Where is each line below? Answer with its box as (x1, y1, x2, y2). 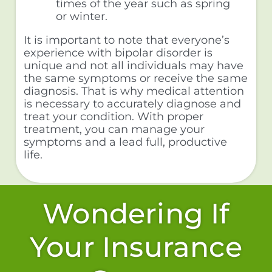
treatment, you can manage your (23, 122, 205, 136)
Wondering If (42, 195, 229, 231)
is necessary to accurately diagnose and (23, 97, 241, 110)
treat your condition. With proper (23, 109, 203, 123)
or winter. (56, 10, 108, 24)
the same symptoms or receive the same (23, 71, 248, 85)
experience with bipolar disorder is (23, 46, 212, 59)
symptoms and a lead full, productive (23, 135, 227, 149)
